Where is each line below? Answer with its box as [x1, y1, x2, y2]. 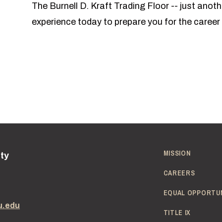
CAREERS [163, 168, 195, 178]
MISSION [163, 149, 191, 158]
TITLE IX [163, 208, 191, 218]
